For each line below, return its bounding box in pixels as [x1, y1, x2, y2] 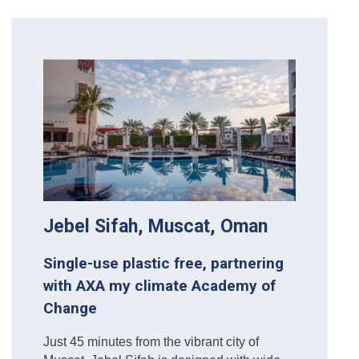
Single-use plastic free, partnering [42, 254, 284, 273]
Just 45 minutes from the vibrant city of [42, 335, 259, 349]
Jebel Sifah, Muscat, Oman [42, 216, 268, 238]
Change [42, 299, 97, 318]
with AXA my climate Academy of [42, 276, 276, 296]
